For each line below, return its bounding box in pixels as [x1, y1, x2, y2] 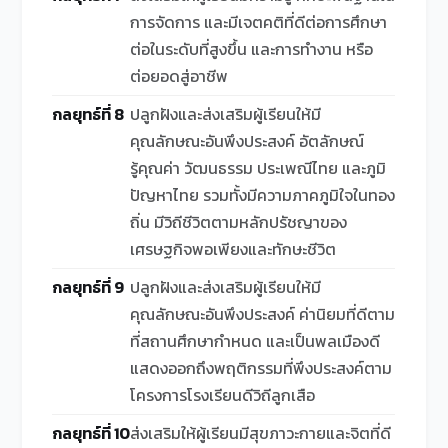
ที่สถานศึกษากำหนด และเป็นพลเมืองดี [130, 328, 381, 353]
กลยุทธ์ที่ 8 [52, 101, 125, 126]
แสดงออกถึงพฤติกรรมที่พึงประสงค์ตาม [130, 355, 393, 380]
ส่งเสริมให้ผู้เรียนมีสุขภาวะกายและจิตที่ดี [130, 420, 392, 445]
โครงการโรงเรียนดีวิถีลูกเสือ [130, 382, 316, 407]
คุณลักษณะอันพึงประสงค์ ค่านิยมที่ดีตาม [130, 301, 396, 326]
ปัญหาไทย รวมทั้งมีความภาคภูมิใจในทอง [130, 182, 396, 207]
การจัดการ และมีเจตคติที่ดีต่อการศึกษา [130, 9, 388, 34]
